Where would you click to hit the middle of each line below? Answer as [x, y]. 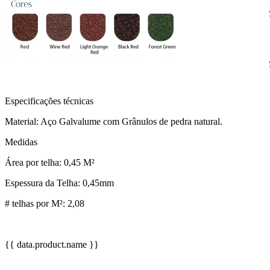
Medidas [21, 142]
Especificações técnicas [49, 101]
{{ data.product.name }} [52, 244]
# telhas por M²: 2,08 [45, 203]
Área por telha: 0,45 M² [50, 162]
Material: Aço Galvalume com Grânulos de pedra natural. [114, 121]
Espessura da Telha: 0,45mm [59, 183]
